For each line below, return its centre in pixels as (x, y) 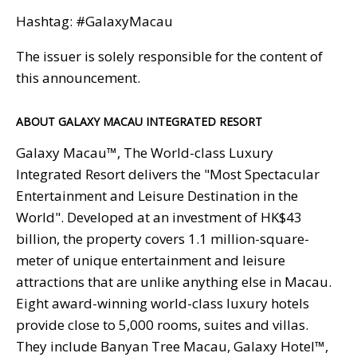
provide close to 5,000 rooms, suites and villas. (162, 324)
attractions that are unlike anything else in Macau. (174, 281)
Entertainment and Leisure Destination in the (157, 195)
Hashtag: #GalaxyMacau (94, 21)
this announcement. (78, 77)
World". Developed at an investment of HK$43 (159, 217)
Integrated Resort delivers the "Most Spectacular (168, 174)
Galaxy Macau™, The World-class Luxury (145, 152)
